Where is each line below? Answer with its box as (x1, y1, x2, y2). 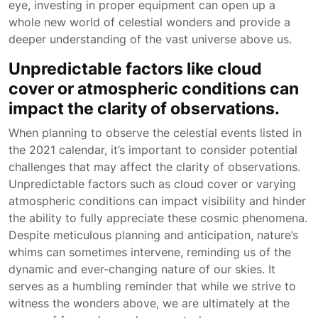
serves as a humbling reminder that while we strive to (9, 279, 296, 293)
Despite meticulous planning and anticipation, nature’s (9, 228, 298, 242)
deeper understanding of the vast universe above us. (9, 32, 292, 46)
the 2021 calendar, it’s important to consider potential (9, 143, 297, 157)
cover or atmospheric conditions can (9, 78, 299, 99)
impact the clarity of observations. (9, 98, 280, 119)
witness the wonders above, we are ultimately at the (9, 296, 290, 310)
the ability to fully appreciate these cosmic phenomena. (9, 211, 307, 225)
